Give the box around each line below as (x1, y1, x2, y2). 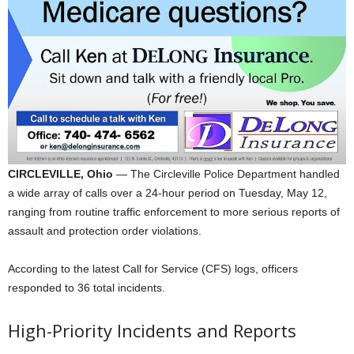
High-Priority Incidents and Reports (8, 318, 296, 343)
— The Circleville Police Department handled (113, 168, 340, 181)
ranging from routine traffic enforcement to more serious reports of (8, 205, 340, 219)
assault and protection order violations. (8, 224, 201, 238)
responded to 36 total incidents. (8, 281, 165, 295)
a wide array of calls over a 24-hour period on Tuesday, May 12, (8, 186, 327, 200)
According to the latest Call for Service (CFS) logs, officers (8, 262, 298, 276)
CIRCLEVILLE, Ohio (8, 168, 113, 181)
